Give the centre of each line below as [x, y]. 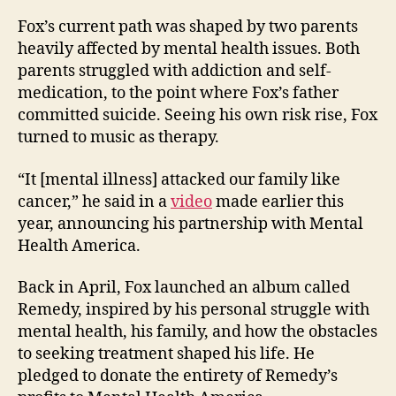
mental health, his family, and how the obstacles [198, 332]
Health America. [79, 246]
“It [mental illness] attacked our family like [179, 179]
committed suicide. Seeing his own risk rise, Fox [198, 116]
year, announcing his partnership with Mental [190, 224]
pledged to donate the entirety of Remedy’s [178, 377]
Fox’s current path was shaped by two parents [188, 27]
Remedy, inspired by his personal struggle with [194, 310]
